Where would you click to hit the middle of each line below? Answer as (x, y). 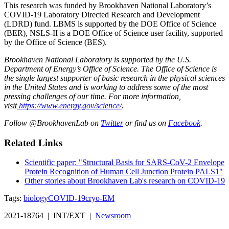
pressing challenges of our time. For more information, (93, 96)
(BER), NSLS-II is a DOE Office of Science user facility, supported (113, 33)
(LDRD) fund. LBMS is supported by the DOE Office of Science (110, 24)
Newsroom (113, 216)
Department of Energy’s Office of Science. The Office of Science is (110, 68)
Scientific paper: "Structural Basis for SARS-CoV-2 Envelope (124, 163)
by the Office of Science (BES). (55, 42)
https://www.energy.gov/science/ (69, 105)
